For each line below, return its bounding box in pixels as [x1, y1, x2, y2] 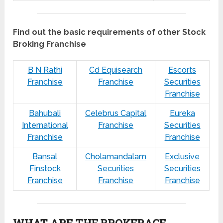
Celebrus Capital [85, 109, 147, 118]
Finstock [29, 164, 61, 174]
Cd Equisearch [89, 65, 143, 75]
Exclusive [165, 152, 200, 162]
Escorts [168, 65, 197, 75]
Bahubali [29, 109, 61, 118]
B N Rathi [27, 65, 62, 75]
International [21, 120, 68, 130]
